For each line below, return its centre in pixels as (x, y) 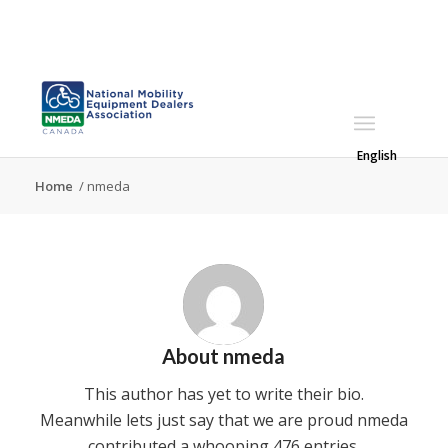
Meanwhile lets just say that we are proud (198, 419)
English (377, 155)
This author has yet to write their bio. (223, 393)
